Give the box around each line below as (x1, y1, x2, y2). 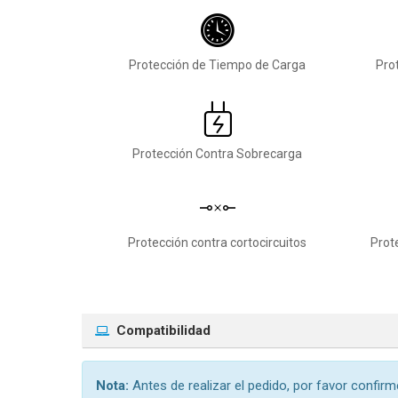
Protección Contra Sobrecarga (132, 147, 302, 161)
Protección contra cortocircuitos (128, 235, 306, 250)
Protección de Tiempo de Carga (129, 58, 306, 72)
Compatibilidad (116, 322, 211, 338)
